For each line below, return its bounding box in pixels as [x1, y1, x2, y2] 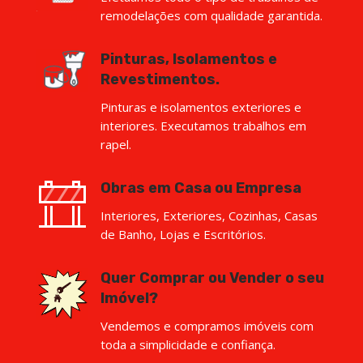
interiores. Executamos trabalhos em [100, 117, 306, 134]
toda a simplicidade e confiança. [100, 335, 275, 352]
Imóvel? [100, 288, 158, 307]
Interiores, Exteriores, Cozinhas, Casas [100, 207, 318, 224]
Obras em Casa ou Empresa [100, 178, 301, 197]
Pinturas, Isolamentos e [100, 49, 277, 68]
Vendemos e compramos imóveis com [100, 317, 314, 334]
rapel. [100, 135, 131, 152]
